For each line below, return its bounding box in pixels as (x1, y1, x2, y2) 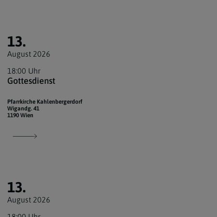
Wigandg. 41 (7, 105, 39, 112)
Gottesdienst (7, 76, 55, 86)
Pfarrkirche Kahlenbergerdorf (7, 98, 82, 106)
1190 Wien (7, 112, 33, 119)
